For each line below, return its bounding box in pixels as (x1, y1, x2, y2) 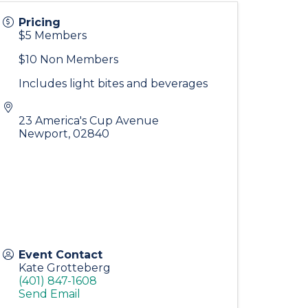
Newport (19, 127, 68, 140)
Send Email (19, 287, 80, 300)
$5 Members (19, 29, 87, 42)
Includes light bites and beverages (19, 77, 208, 90)
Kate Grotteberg (19, 261, 111, 274)
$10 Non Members (19, 53, 118, 66)
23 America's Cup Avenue (19, 114, 159, 127)
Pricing (19, 16, 60, 29)
